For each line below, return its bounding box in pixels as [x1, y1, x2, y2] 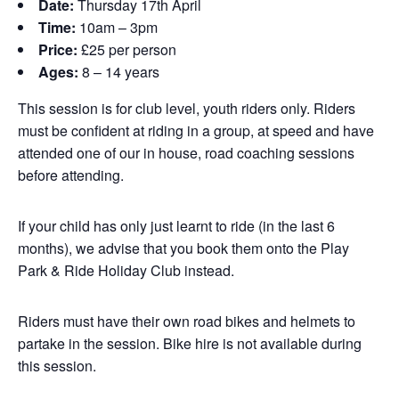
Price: [38, 39, 77, 60]
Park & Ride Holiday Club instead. [18, 260, 234, 281]
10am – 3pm [79, 17, 158, 37]
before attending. [18, 165, 124, 185]
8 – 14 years [82, 61, 159, 82]
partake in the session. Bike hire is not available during [18, 333, 362, 354]
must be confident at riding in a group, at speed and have [18, 120, 374, 141]
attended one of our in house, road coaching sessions [18, 142, 354, 163]
